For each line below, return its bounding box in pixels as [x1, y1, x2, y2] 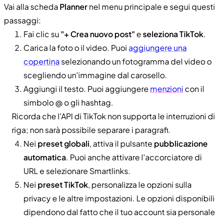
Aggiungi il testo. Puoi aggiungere [23, 83, 150, 94]
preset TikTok [38, 179, 88, 190]
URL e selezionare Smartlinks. [23, 165, 131, 176]
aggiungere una [129, 42, 187, 53]
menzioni [150, 83, 183, 94]
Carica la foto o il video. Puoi [23, 42, 129, 53]
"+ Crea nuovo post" [61, 28, 135, 39]
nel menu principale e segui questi [88, 1, 215, 12]
